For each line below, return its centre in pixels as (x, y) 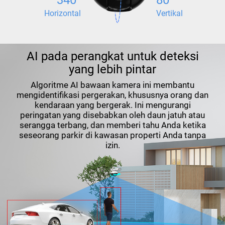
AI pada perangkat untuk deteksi (113, 56)
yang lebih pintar (113, 69)
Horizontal (63, 13)
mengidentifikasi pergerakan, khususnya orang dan (113, 95)
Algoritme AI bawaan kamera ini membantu (113, 85)
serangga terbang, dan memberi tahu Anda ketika (113, 125)
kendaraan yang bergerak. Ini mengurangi (113, 105)
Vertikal (169, 13)
